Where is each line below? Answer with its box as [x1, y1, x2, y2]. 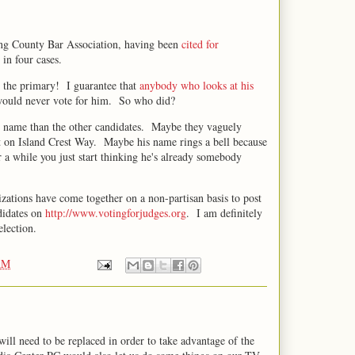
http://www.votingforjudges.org [45, 205, 186, 220]
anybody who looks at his [139, 78, 254, 93]
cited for [181, 36, 219, 52]
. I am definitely [186, 205, 262, 220]
